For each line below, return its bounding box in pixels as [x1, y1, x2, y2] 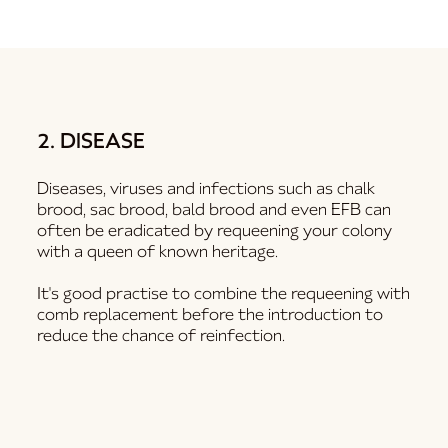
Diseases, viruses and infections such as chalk [37, 178, 376, 200]
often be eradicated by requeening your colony [37, 220, 393, 242]
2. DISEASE [37, 128, 146, 155]
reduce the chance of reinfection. [37, 325, 286, 347]
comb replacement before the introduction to [37, 304, 384, 326]
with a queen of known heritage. [37, 241, 279, 263]
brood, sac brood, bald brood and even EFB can [37, 199, 392, 221]
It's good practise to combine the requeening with [37, 283, 411, 305]
